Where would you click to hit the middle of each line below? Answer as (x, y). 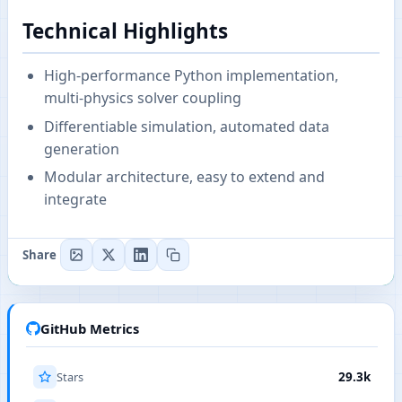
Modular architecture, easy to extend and (184, 177)
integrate (75, 200)
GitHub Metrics (90, 329)
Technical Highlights (125, 31)
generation (82, 149)
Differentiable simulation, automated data (187, 126)
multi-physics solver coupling (143, 98)
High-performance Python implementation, (191, 76)
